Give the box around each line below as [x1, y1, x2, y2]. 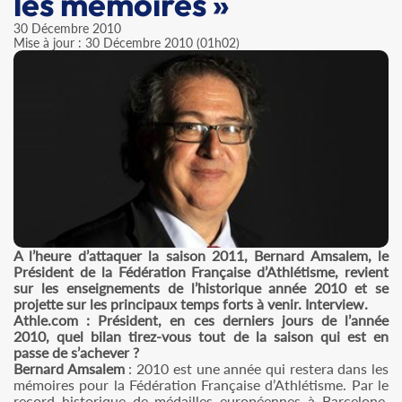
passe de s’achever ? [13, 344, 139, 361]
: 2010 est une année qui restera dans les [124, 360, 389, 377]
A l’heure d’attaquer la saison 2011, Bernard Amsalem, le [13, 247, 389, 264]
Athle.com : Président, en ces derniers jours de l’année [13, 311, 389, 328]
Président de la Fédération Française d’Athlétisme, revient [13, 263, 389, 280]
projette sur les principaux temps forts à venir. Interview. [13, 295, 368, 312]
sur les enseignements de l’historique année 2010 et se [13, 279, 389, 296]
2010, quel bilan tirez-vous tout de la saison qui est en [13, 328, 389, 345]
